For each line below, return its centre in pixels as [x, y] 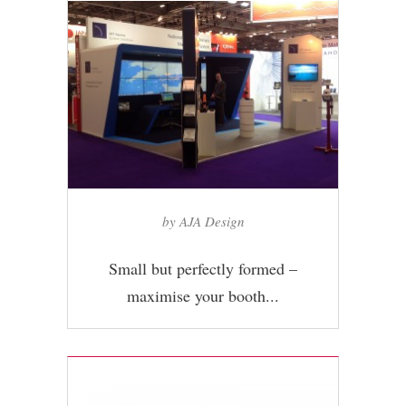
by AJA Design [203, 221]
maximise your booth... [203, 295]
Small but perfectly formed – [203, 268]
